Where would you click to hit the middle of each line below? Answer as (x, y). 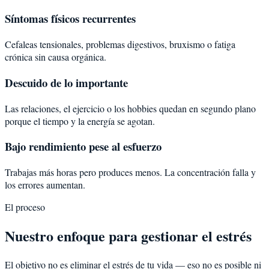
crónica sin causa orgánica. (56, 57)
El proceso (25, 207)
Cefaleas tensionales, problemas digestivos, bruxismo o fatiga (120, 44)
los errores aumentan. (45, 184)
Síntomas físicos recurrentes (70, 19)
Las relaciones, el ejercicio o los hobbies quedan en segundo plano (130, 108)
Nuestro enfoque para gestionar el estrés (128, 235)
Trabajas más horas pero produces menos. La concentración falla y (130, 172)
